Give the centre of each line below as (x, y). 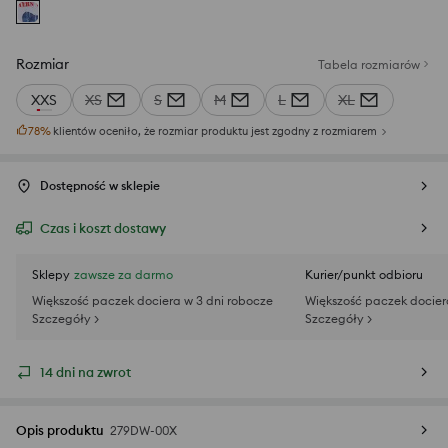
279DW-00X (143, 431)
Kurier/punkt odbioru (364, 275)
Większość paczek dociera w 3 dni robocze (152, 301)
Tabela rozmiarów (369, 64)
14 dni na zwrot (85, 372)
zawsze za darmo (123, 275)
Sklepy (51, 275)
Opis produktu (60, 430)
